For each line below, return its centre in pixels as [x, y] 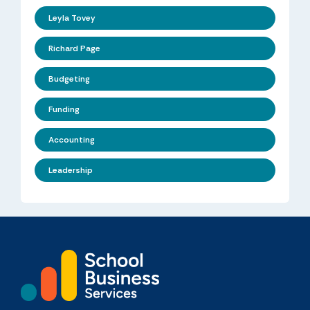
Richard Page [74, 49]
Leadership [71, 171]
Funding [64, 110]
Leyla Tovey [72, 18]
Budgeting [69, 79]
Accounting [72, 140]
